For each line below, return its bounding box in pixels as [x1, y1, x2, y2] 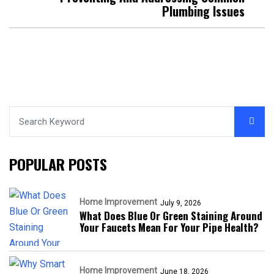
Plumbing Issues [162, 1, 245, 20]
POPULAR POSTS [9, 152, 107, 175]
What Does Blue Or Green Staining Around [80, 207, 262, 223]
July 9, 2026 [160, 198, 201, 207]
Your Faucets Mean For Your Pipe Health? [80, 219, 259, 235]
